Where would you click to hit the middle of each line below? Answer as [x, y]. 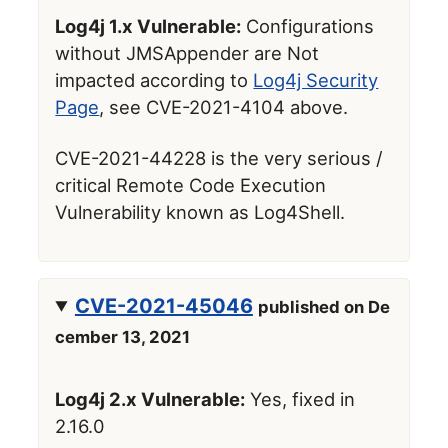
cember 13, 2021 [123, 336]
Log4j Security [316, 80]
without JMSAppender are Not [187, 53]
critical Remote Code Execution [191, 185]
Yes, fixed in [300, 398]
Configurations [308, 26]
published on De [323, 306]
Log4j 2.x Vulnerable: [150, 398]
